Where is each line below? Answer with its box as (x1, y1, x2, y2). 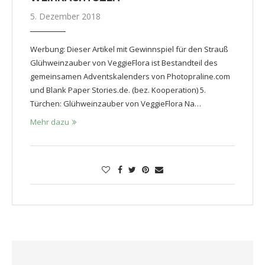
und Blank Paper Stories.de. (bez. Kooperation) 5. (30, 84, 206, 95)
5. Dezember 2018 (30, 10, 101, 22)
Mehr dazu (30, 116, 69, 127)
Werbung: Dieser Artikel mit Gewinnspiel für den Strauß (30, 43, 228, 54)
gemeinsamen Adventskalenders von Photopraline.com (30, 70, 230, 82)
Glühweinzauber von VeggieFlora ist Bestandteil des (30, 57, 218, 68)
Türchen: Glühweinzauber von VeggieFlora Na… (30, 98, 201, 109)
